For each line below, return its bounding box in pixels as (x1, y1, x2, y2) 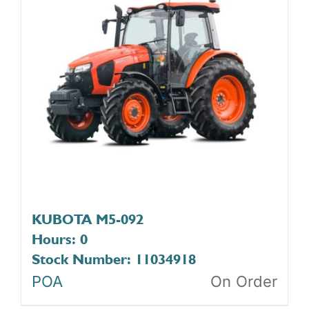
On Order (210, 272, 277, 290)
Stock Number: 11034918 (32, 250, 196, 268)
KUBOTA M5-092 (32, 210, 143, 228)
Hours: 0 (32, 230, 88, 248)
